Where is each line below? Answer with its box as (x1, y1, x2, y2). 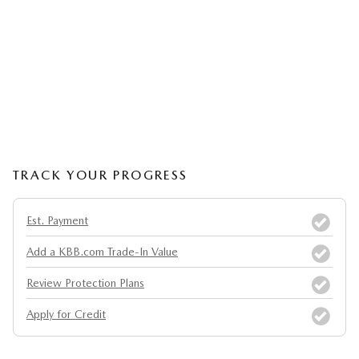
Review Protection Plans (26, 276, 144, 289)
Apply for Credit (26, 308, 106, 321)
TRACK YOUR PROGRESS (13, 167, 188, 183)
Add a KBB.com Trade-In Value (26, 245, 178, 258)
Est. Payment (26, 214, 88, 227)
